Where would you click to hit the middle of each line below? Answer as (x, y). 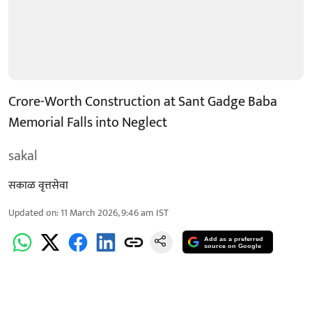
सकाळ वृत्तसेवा (38, 185)
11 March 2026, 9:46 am (107, 212)
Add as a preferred (234, 239)
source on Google (233, 246)
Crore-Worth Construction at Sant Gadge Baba (143, 101)
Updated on (32, 212)
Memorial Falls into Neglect (88, 122)
